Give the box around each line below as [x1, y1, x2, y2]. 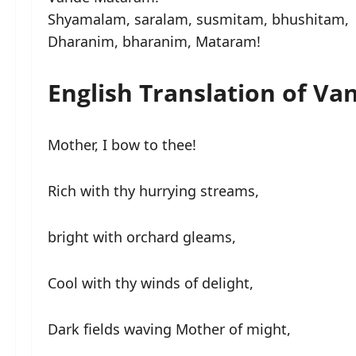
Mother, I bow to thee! [48, 134, 196, 154]
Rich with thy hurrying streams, [48, 180, 259, 200]
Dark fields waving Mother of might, [48, 319, 291, 339]
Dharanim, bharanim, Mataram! [48, 31, 261, 51]
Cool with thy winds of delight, [48, 273, 253, 292]
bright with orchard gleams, [48, 226, 236, 246]
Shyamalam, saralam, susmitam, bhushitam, [48, 9, 349, 29]
